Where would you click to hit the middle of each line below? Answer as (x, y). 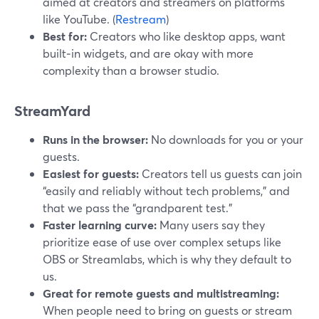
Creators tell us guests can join (220, 173)
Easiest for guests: (91, 173)
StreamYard (52, 111)
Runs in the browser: (95, 139)
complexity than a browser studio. (131, 70)
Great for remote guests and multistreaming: (161, 293)
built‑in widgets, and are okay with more (148, 53)
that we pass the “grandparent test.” (137, 208)
